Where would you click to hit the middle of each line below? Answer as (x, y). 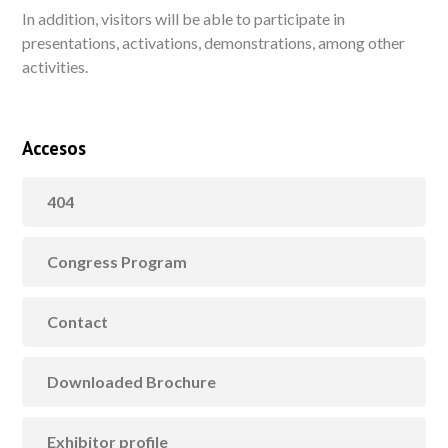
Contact (78, 321)
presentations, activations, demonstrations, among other (214, 42)
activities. (55, 66)
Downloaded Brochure (132, 381)
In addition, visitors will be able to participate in (184, 18)
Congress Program (117, 261)
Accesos (54, 148)
